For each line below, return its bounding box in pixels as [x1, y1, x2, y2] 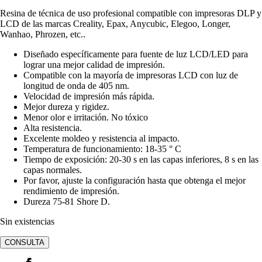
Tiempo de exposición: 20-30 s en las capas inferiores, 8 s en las [23, 154, 258, 164]
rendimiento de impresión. [23, 185, 119, 196]
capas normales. [23, 164, 82, 175]
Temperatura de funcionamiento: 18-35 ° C [23, 143, 181, 154]
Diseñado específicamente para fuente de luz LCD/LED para [23, 49, 248, 59]
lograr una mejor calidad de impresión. [23, 59, 165, 70]
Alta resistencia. [23, 122, 82, 133]
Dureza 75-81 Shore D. [23, 196, 110, 206]
